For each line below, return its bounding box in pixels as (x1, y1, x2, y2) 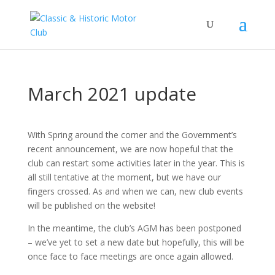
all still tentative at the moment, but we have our (27, 171, 221, 183)
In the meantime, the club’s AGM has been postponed (27, 222, 241, 234)
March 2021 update (27, 81, 196, 106)
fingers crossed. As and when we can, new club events (27, 185, 243, 197)
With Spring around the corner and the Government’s (27, 129, 237, 141)
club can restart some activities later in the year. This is (27, 157, 245, 169)
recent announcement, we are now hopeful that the (27, 143, 233, 155)
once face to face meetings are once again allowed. (27, 250, 233, 262)
